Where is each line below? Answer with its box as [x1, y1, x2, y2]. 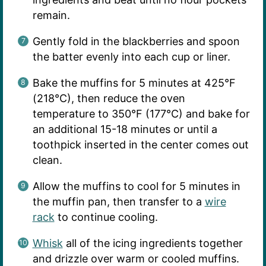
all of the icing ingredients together [62, 237, 243, 250]
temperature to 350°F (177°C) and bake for [32, 107, 250, 121]
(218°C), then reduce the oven [32, 92, 185, 105]
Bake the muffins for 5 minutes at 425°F [32, 77, 236, 90]
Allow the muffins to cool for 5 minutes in [32, 180, 240, 193]
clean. [32, 154, 62, 167]
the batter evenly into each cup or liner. [32, 50, 230, 64]
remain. [32, 9, 70, 22]
